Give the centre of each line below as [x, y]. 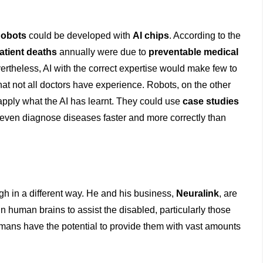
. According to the [205, 35]
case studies [211, 101]
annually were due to [103, 52]
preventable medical [194, 52]
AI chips [151, 35]
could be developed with [80, 35]
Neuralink [198, 193]
